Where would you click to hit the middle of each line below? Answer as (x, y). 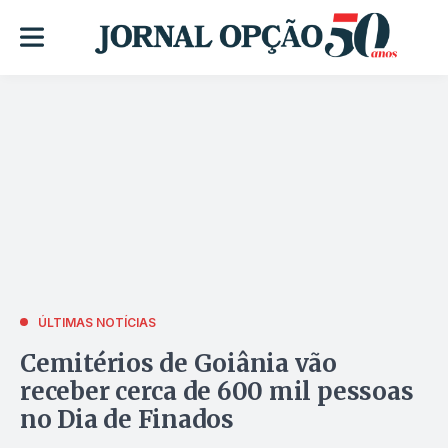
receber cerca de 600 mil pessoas (217, 391)
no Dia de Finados (127, 419)
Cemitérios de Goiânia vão (178, 363)
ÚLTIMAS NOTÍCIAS (97, 322)
